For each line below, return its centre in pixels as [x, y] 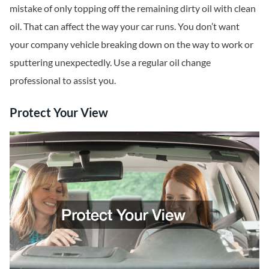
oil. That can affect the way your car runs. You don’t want [125, 26]
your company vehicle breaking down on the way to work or [131, 44]
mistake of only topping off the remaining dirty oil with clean [133, 8]
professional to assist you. [63, 80]
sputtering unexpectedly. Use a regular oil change [110, 62]
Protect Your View [59, 112]
